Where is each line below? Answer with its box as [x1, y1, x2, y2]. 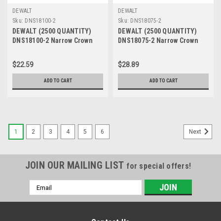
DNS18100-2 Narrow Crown [12, 37, 93, 44]
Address [29, 191, 56, 199]
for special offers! [126, 161, 191, 171]
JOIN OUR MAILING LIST [25, 159, 127, 171]
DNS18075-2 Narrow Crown [118, 37, 198, 44]
